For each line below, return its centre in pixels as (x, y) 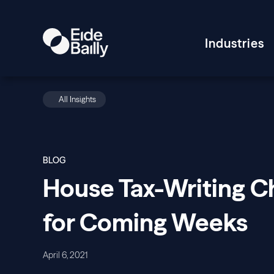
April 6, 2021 (65, 255)
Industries (235, 43)
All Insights (77, 99)
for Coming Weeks (145, 222)
